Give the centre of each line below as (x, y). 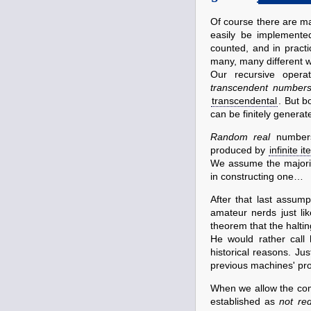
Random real (241, 137)
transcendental (244, 101)
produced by (239, 150)
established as (245, 302)
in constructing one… (257, 177)
